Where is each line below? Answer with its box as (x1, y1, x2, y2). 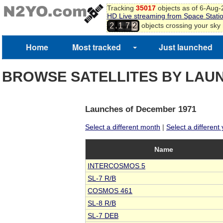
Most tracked (72, 41, 121, 53)
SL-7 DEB (88, 212, 118, 220)
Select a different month (85, 123, 160, 131)
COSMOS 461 (88, 187, 132, 195)
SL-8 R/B (88, 199, 116, 208)
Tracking (107, 4, 136, 12)
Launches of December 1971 (85, 105, 196, 114)
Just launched (159, 41, 213, 53)
